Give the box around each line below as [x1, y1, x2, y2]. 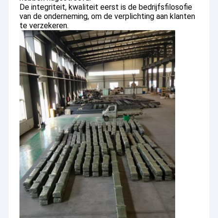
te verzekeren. [19, 21, 69, 31]
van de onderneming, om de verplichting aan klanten [19, 12, 195, 21]
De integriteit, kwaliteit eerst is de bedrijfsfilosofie [19, 2, 192, 12]
